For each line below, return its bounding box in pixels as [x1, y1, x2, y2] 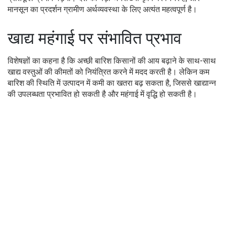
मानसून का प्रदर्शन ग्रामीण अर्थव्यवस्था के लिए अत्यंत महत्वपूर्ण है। [8, 4, 197, 14]
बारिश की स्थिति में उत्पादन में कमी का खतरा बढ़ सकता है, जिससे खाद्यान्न [8, 78, 216, 88]
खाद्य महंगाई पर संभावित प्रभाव [8, 28, 182, 48]
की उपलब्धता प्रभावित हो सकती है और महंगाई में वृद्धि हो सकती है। [8, 89, 197, 99]
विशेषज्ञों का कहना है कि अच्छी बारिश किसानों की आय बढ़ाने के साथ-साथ [8, 55, 216, 66]
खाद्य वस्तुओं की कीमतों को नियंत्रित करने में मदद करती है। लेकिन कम [8, 67, 209, 77]
